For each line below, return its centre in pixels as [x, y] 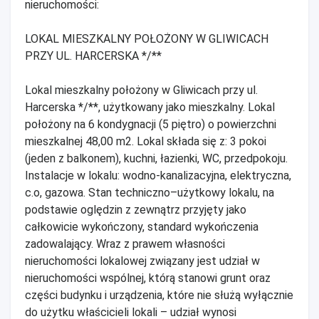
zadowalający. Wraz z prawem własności [125, 244]
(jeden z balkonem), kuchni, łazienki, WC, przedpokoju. [156, 158]
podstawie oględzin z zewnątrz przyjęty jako [136, 209]
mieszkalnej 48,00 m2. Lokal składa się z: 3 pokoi [146, 141]
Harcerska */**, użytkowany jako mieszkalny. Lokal [150, 107]
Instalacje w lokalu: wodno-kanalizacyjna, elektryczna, [158, 175]
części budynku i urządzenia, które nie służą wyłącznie [159, 295]
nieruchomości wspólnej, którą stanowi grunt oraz [148, 278]
